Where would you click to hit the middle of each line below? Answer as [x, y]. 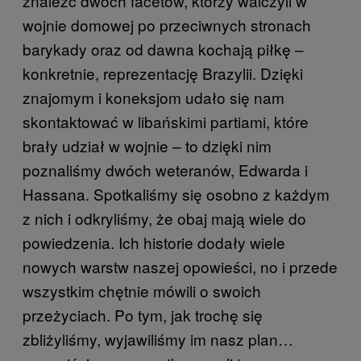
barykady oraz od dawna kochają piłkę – [163, 48]
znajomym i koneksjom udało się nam [154, 97]
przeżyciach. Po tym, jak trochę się [143, 314]
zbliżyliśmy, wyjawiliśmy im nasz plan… [158, 338]
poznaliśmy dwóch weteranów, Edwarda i [165, 169]
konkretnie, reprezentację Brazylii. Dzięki [163, 73]
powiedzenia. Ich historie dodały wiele [154, 242]
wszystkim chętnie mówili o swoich [142, 290]
